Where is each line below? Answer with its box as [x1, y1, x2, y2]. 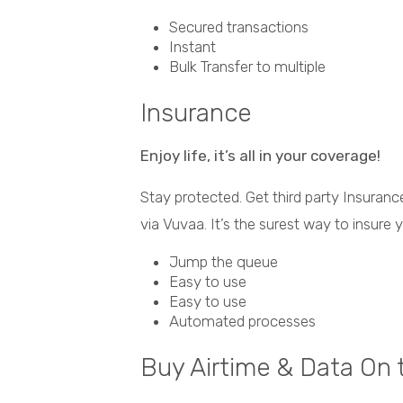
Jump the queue [169, 253, 278, 272]
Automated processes [169, 312, 316, 331]
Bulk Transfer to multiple [169, 58, 326, 76]
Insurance [140, 98, 251, 129]
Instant [169, 38, 216, 57]
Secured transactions [169, 18, 309, 37]
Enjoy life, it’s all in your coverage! [140, 147, 381, 166]
